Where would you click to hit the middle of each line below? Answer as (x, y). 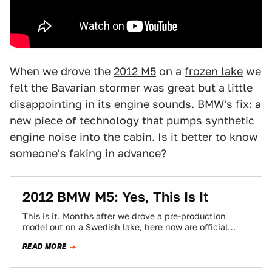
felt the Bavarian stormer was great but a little (131, 88)
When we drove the (62, 71)
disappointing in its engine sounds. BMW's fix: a (135, 104)
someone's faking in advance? (88, 153)
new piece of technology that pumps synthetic (132, 121)
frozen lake (214, 71)
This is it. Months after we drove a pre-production (124, 216)
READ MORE (45, 246)
